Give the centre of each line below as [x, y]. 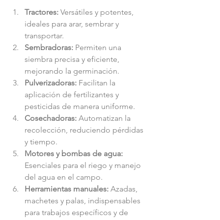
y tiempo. [41, 141]
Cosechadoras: [51, 118]
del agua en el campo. [64, 177]
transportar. [44, 35]
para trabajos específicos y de [77, 212]
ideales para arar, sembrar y [73, 24]
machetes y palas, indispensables [83, 200]
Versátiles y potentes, [97, 12]
